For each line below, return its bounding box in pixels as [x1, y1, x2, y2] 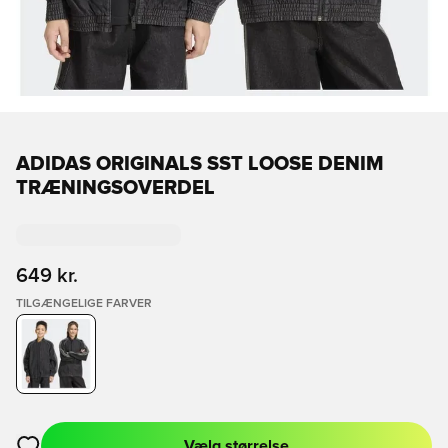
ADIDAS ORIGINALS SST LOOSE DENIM [16, 154, 384, 174]
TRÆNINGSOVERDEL [16, 178, 215, 198]
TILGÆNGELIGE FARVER [16, 298, 152, 310]
